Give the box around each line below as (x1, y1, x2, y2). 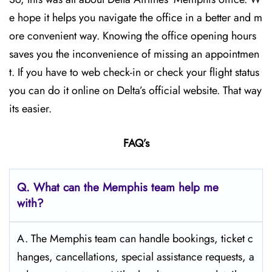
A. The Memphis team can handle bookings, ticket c (17, 231, 253, 246)
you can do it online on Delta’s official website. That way (9, 83, 262, 98)
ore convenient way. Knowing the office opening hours (9, 28, 256, 44)
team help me (151, 179, 219, 195)
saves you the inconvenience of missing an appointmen (9, 46, 259, 62)
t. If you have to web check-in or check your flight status (9, 64, 259, 80)
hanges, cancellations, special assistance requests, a (17, 249, 254, 265)
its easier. (9, 101, 52, 117)
